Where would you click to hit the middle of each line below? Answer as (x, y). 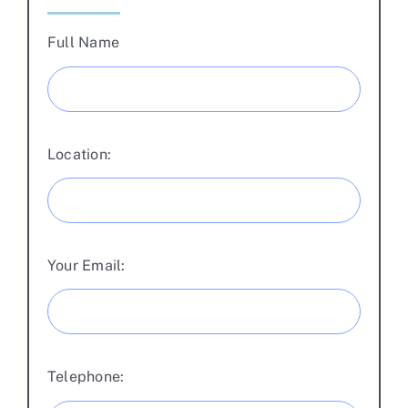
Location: (80, 154)
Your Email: (87, 265)
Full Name (84, 43)
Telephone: (86, 377)
